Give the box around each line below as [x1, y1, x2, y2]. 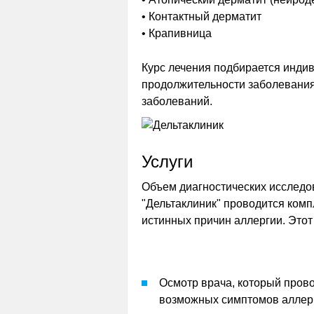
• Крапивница [142, 27, 212, 39]
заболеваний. [142, 95, 212, 107]
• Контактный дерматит [142, 11, 261, 22]
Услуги [142, 152, 193, 171]
